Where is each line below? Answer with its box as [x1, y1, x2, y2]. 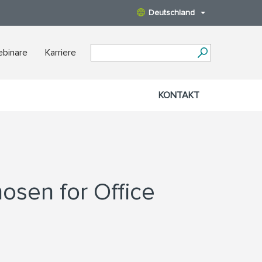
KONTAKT [158, 89, 199, 101]
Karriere [45, 47, 76, 58]
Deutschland [149, 8, 195, 18]
